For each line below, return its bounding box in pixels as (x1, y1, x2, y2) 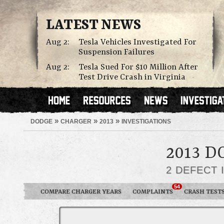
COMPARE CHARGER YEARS (40, 188, 121, 195)
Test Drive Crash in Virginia (78, 72, 185, 82)
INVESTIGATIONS (121, 118, 171, 124)
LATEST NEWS (46, 17, 141, 33)
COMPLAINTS (132, 188, 173, 195)
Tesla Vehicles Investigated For (78, 37, 196, 47)
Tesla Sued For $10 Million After (78, 62, 198, 72)
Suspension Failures (78, 47, 154, 57)
